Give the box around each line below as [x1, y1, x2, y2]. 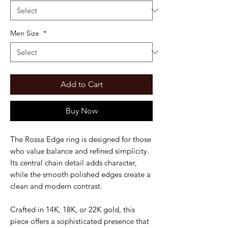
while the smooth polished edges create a [10, 169, 151, 179]
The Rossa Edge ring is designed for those [10, 134, 151, 144]
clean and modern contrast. [10, 181, 102, 191]
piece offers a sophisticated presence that [10, 216, 149, 226]
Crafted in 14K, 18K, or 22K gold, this [10, 204, 135, 214]
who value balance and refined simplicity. [10, 146, 149, 156]
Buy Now [65, 105, 98, 116]
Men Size [10, 28, 41, 38]
